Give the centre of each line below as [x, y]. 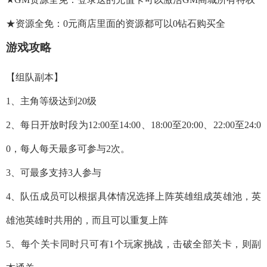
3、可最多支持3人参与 [54, 173]
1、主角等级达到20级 [51, 101]
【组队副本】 [35, 77]
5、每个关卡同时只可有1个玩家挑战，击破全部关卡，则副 [133, 244]
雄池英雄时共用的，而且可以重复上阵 [87, 220]
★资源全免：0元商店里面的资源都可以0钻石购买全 [116, 24]
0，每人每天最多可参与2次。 [68, 149]
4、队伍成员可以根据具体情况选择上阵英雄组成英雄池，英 [133, 196]
